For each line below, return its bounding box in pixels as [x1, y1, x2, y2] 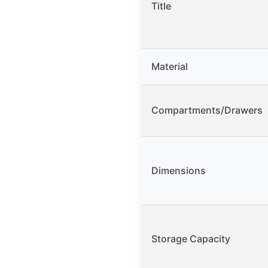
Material [151, 60, 188, 72]
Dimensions [151, 164, 206, 176]
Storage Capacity [151, 232, 230, 245]
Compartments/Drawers [151, 103, 263, 116]
